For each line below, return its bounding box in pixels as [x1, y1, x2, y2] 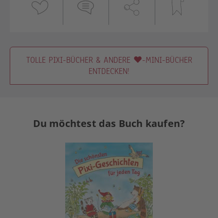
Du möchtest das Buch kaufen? [33, 117, 185, 130]
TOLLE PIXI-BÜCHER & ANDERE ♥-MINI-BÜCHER [26, 54, 192, 66]
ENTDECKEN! [89, 66, 129, 77]
